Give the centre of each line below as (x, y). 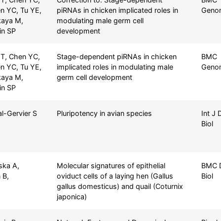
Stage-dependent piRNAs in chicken (116, 56)
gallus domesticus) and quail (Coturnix (120, 186)
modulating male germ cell (100, 20)
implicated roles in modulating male (115, 67)
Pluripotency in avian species (104, 113)
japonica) (72, 196)
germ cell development (94, 77)
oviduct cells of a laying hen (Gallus (115, 176)
